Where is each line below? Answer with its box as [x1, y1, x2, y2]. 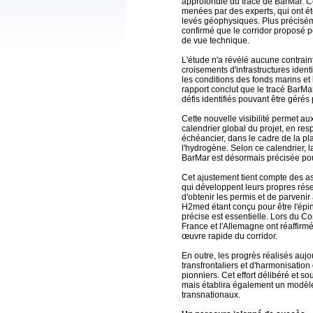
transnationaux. [182, 290, 240, 300]
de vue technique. [182, 36, 249, 45]
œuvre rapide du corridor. [182, 231, 277, 241]
